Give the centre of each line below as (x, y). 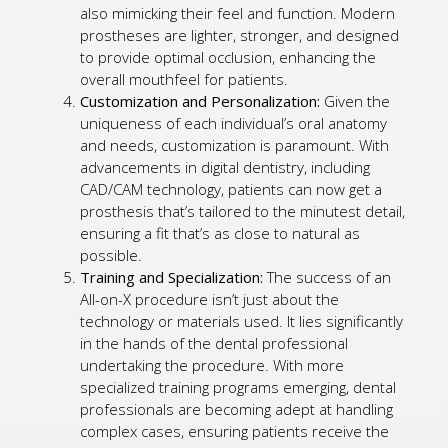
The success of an (329, 276)
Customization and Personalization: (202, 100)
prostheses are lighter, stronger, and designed (239, 34)
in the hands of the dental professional (214, 342)
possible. (111, 254)
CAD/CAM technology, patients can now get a (231, 188)
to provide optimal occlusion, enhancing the (228, 56)
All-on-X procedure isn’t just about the (209, 298)
